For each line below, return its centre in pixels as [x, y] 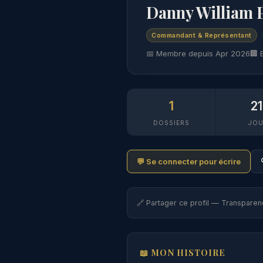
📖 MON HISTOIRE [182, 252]
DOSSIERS [171, 123]
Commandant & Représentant [202, 35]
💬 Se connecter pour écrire [189, 161]
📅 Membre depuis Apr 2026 [198, 53]
